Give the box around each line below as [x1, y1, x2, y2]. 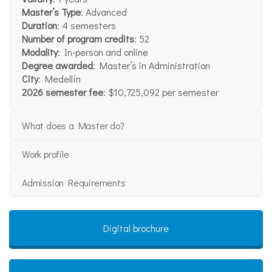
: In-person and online [58, 46, 148, 59]
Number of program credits [22, 32, 134, 46]
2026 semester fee [22, 86, 103, 99]
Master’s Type [22, 5, 81, 19]
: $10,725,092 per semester [103, 86, 219, 99]
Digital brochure [103, 221, 169, 234]
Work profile [22, 148, 69, 161]
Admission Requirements [22, 176, 126, 189]
